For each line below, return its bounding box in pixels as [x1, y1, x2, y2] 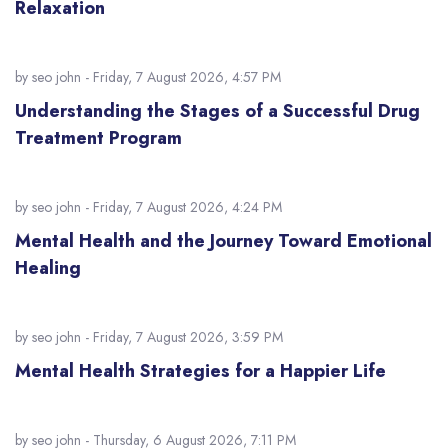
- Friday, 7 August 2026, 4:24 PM [81, 197, 282, 217]
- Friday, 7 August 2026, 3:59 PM [81, 327, 283, 347]
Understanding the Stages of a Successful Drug [15, 98, 420, 124]
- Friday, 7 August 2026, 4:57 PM [81, 67, 281, 87]
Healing [15, 255, 81, 281]
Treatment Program [15, 125, 182, 151]
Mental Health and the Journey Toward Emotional [15, 228, 432, 254]
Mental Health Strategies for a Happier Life [15, 358, 386, 384]
